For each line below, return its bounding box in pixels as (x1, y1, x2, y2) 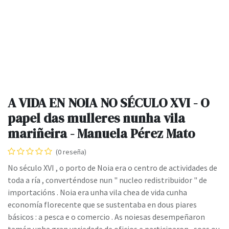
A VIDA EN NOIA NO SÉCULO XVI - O (8, 94, 209, 112)
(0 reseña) (56, 147, 86, 157)
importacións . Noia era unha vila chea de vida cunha (8, 187, 187, 198)
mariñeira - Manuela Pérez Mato (8, 125, 195, 143)
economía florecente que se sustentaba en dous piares (8, 199, 197, 210)
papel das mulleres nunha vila (8, 109, 185, 127)
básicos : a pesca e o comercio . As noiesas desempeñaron (8, 212, 205, 222)
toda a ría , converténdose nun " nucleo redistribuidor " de (8, 175, 207, 186)
